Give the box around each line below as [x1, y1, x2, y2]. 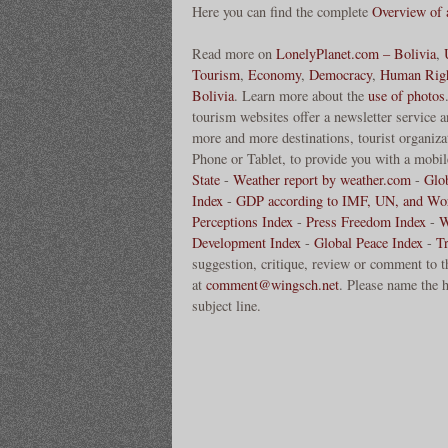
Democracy [309, 65, 372, 85]
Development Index [192, 233, 301, 253]
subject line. [192, 296, 261, 316]
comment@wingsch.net [206, 275, 339, 295]
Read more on [192, 44, 276, 64]
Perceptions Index [192, 212, 293, 232]
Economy [248, 65, 301, 85]
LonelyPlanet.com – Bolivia [276, 44, 436, 64]
